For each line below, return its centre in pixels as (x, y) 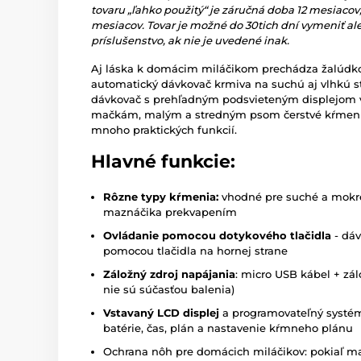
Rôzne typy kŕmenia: (161, 197)
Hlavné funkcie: (163, 162)
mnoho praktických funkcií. (164, 130)
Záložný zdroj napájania (169, 274)
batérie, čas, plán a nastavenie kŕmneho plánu (228, 328)
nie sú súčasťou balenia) (169, 289)
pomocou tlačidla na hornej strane (195, 251)
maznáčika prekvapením (170, 212)
